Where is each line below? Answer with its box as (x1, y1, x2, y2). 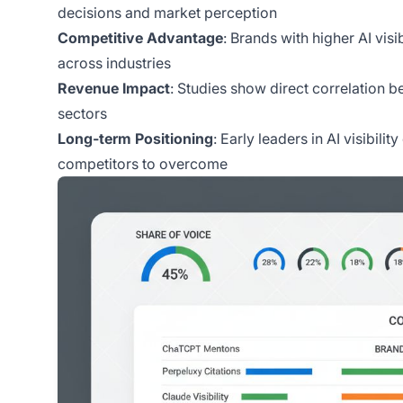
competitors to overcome (58, 154, 228, 173)
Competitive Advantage (58, 28, 223, 47)
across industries (58, 53, 171, 72)
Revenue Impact (58, 78, 170, 97)
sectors (58, 103, 107, 122)
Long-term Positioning (58, 129, 213, 148)
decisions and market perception (58, 3, 277, 22)
